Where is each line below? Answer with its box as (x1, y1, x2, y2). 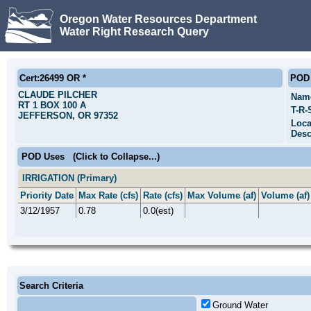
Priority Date (20, 190, 74, 201)
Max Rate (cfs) (78, 190, 138, 201)
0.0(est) (143, 205, 174, 216)
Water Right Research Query (60, 25, 209, 37)
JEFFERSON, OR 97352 (18, 110, 118, 121)
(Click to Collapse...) (73, 151, 160, 162)
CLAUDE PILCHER (18, 90, 97, 100)
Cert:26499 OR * (19, 73, 86, 83)
